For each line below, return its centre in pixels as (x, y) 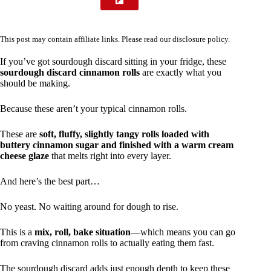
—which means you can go (183, 232)
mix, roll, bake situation (83, 232)
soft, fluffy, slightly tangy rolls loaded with (124, 134)
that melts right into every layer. (110, 155)
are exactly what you (181, 72)
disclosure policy (200, 39)
